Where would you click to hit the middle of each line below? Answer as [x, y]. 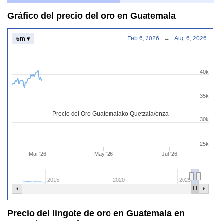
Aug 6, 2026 [197, 39]
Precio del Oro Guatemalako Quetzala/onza [110, 114]
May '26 [103, 154]
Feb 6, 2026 [149, 39]
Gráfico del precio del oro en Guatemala [92, 16]
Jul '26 [170, 154]
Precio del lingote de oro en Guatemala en [96, 213]
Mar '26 [37, 154]
